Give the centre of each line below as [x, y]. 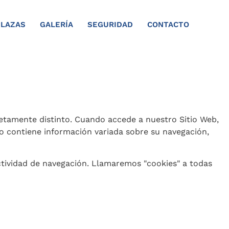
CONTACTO [168, 24]
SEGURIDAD [110, 24]
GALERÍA [56, 24]
